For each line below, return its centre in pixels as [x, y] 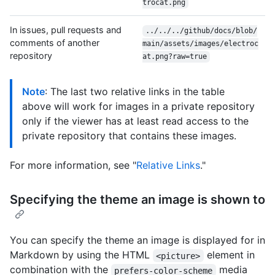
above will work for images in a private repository [138, 107]
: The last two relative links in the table [135, 92]
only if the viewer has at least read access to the [135, 121]
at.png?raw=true [175, 57]
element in [230, 255]
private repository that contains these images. [129, 136]
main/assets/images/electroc [200, 44]
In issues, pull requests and [66, 30]
